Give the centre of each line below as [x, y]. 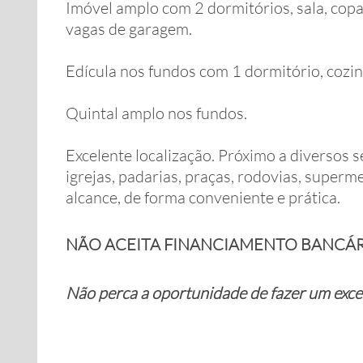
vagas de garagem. [129, 29]
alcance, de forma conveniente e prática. [203, 197]
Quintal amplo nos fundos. [156, 113]
